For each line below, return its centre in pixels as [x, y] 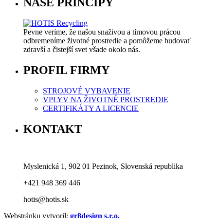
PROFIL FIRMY [66, 70]
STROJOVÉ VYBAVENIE [87, 91]
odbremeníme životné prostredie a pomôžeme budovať [107, 40]
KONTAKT [53, 129]
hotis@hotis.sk [46, 199]
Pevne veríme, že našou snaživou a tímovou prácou [102, 32]
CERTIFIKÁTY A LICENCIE [91, 108]
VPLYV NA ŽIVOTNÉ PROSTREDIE [106, 99]
